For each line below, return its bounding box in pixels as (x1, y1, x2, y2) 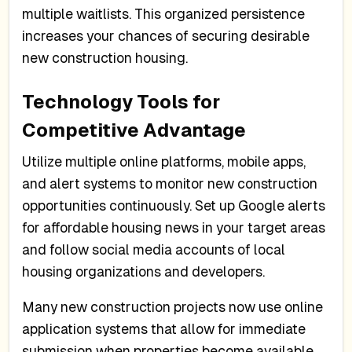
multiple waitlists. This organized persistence (22, 5, 306, 22)
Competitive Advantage (22, 119, 247, 141)
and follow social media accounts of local (22, 241, 286, 258)
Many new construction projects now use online (22, 299, 324, 316)
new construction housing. (22, 49, 189, 66)
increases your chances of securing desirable (22, 27, 310, 44)
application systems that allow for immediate (22, 321, 306, 338)
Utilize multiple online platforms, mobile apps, (22, 153, 306, 170)
